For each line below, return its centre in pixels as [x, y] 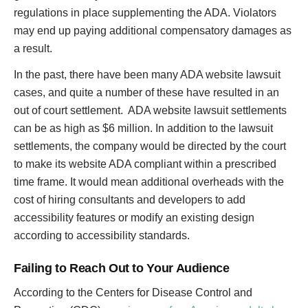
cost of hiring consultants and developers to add [130, 200]
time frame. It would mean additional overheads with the [149, 182]
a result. [33, 48]
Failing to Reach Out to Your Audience [122, 268]
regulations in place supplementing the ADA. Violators [145, 13]
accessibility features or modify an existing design [134, 218]
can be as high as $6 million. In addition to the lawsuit [143, 128]
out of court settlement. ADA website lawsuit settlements [150, 110]
